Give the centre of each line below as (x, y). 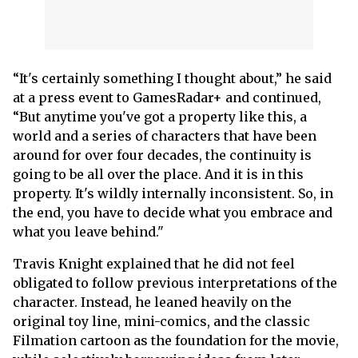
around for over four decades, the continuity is (162, 155)
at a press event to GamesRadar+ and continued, (167, 97)
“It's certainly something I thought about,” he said (172, 78)
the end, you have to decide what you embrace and (173, 213)
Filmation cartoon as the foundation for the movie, (176, 340)
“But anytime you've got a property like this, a (160, 117)
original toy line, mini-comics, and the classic (161, 321)
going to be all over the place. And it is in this (158, 174)
